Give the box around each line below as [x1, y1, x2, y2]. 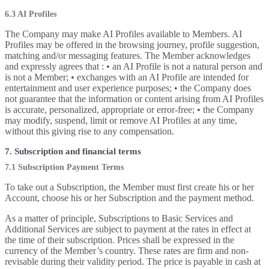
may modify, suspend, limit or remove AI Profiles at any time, [5, 115, 237, 125]
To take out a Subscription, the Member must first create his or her [5, 182, 254, 192]
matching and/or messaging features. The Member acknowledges [5, 50, 250, 61]
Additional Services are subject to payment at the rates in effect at [5, 224, 251, 234]
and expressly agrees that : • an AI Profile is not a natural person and [5, 61, 262, 71]
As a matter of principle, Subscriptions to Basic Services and [5, 213, 233, 223]
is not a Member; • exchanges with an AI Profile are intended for [5, 72, 249, 82]
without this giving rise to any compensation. [5, 126, 174, 136]
